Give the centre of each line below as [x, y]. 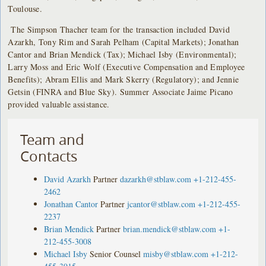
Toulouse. [25, 8]
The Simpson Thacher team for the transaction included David [120, 29]
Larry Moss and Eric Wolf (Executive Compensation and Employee [126, 66]
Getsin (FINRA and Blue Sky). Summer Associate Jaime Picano [121, 91]
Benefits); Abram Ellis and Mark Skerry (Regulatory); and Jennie [123, 79]
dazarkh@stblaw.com [156, 179]
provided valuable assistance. [59, 104]
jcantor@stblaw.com [161, 204]
